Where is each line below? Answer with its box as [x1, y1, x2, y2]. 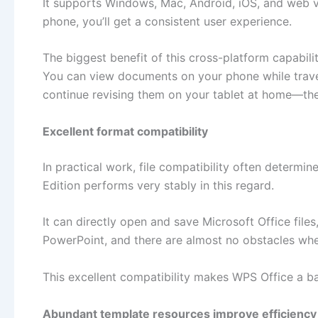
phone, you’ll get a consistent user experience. [43, 13, 292, 28]
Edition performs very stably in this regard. [43, 177, 274, 192]
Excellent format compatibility [43, 124, 208, 138]
